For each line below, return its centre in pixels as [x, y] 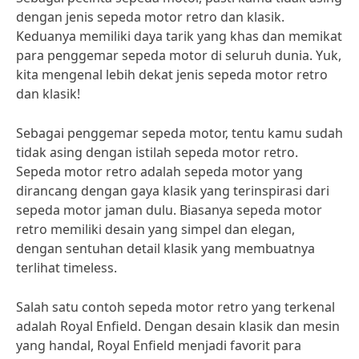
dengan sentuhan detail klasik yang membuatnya [165, 248]
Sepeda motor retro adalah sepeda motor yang [159, 171]
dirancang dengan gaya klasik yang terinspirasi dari [173, 191]
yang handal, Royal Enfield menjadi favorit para [159, 345]
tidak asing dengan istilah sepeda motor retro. [157, 152]
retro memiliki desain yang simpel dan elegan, [155, 229]
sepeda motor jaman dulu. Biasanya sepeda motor [169, 210]
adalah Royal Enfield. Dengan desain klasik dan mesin [178, 326]
